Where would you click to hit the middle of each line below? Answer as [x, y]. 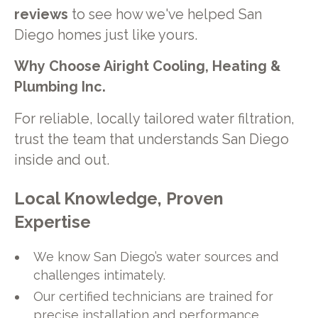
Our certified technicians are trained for [154, 297]
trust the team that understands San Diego [151, 140]
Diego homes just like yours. [105, 35]
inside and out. [61, 160]
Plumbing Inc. [60, 87]
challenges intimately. [100, 275]
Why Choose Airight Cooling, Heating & [147, 67]
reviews [41, 14]
